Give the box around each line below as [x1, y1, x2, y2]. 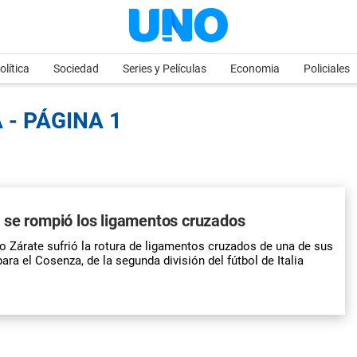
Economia [230, 62, 280, 75]
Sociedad [53, 62, 99, 75]
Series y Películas [123, 62, 206, 75]
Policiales [304, 62, 350, 75]
